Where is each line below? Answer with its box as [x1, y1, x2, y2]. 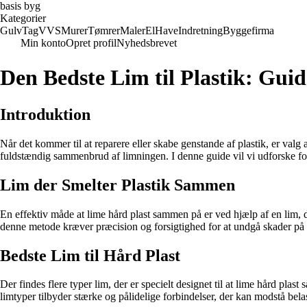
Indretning [178, 25, 223, 36]
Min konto [21, 37, 66, 49]
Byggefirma [223, 25, 274, 36]
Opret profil [66, 37, 116, 49]
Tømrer [88, 25, 120, 36]
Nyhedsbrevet [116, 37, 177, 49]
